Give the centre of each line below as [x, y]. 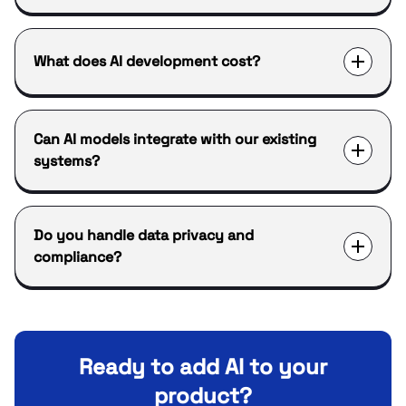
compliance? [77, 257]
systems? [67, 161]
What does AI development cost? [147, 61]
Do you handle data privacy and [144, 235]
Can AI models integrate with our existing [175, 139]
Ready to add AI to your [203, 367]
